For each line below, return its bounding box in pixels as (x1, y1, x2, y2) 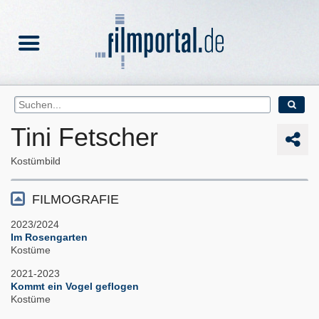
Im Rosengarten (11, 231, 88, 244)
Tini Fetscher (11, 122, 158, 152)
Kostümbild (11, 155, 61, 167)
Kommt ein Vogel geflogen (11, 281, 139, 293)
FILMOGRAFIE (32, 192, 119, 207)
